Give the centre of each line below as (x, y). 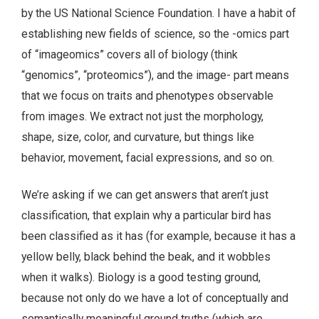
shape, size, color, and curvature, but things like (138, 137)
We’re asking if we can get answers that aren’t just (145, 195)
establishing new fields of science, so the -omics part (155, 33)
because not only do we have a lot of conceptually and (155, 298)
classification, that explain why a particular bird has (146, 216)
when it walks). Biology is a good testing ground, (141, 278)
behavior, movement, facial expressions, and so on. (148, 157)
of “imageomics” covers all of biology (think (130, 54)
